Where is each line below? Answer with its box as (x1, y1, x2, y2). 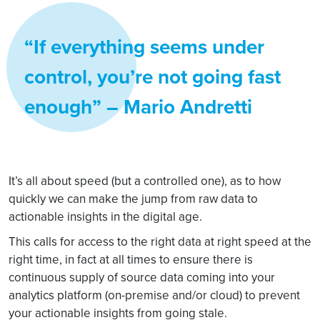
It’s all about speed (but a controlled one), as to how (9, 172, 281, 189)
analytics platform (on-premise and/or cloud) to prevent (9, 286, 300, 304)
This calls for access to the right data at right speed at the (9, 233, 311, 250)
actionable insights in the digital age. (9, 208, 202, 225)
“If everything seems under (24, 32, 264, 61)
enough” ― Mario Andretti (24, 92, 252, 121)
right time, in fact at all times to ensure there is (9, 251, 253, 268)
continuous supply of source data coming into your (9, 269, 275, 286)
